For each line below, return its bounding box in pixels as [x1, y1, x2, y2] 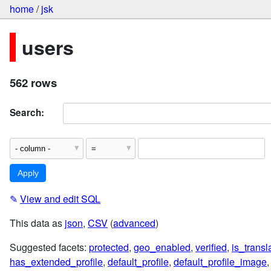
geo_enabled [134, 240, 191, 255]
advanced [113, 216, 155, 230]
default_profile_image [174, 255, 267, 269]
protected [89, 240, 129, 255]
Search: [10, 105, 44, 119]
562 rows [10, 74, 57, 91]
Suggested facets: [10, 240, 89, 255]
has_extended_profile [10, 255, 103, 269]
